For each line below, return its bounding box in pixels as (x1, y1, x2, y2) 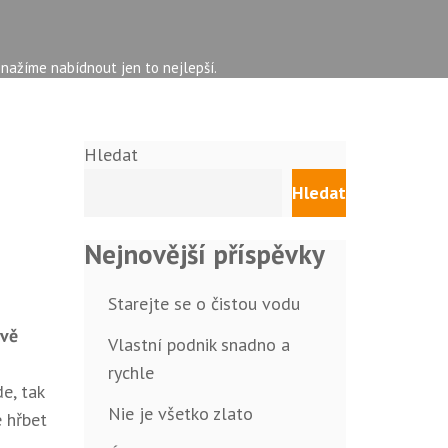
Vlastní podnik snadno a (107, 333, 290, 357)
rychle (107, 361, 154, 385)
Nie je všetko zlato (107, 402, 253, 426)
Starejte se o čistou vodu (107, 292, 300, 316)
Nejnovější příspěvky (83, 237, 325, 271)
